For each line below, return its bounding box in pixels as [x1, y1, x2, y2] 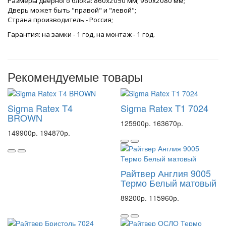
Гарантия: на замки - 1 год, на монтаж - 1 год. [8, 30, 155, 39]
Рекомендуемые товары [8, 68, 143, 85]
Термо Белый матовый [121, 176, 216, 189]
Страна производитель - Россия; [8, 15, 113, 24]
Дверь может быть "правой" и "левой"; [8, 6, 136, 15]
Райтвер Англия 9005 [121, 166, 211, 180]
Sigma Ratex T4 [8, 101, 73, 115]
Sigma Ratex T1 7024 [121, 101, 208, 115]
